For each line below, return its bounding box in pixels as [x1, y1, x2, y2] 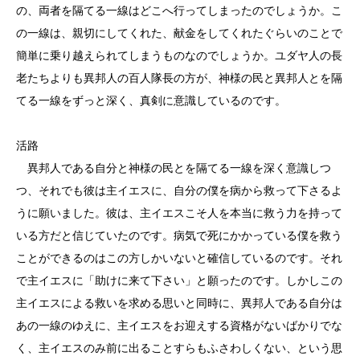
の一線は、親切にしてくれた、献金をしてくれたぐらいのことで [16, 27, 342, 39]
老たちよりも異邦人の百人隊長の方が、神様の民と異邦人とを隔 [16, 72, 342, 84]
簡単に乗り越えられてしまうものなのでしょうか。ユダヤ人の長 [16, 49, 342, 62]
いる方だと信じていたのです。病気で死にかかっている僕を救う [16, 229, 342, 242]
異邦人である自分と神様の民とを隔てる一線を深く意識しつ [16, 162, 331, 174]
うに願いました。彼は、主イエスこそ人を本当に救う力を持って [16, 207, 342, 219]
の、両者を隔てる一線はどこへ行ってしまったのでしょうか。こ [16, 4, 342, 17]
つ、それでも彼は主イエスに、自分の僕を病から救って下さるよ [16, 184, 342, 197]
